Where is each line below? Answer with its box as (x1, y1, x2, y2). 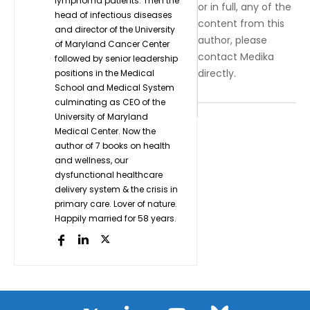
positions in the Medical (55, 66, 154, 79)
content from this (198, 16, 285, 30)
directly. (198, 66, 237, 80)
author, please (198, 33, 268, 47)
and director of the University (55, 23, 175, 35)
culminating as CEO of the (55, 95, 165, 108)
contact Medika (198, 49, 275, 64)
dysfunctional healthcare (55, 168, 163, 181)
